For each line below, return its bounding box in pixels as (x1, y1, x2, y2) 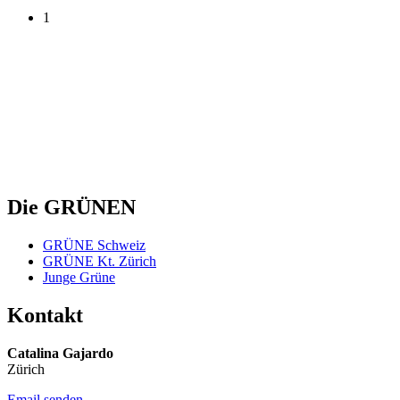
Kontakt (7, 303, 83, 327)
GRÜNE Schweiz (43, 237, 146, 253)
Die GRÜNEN (7, 196, 136, 220)
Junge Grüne (43, 269, 115, 285)
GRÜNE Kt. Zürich (43, 253, 156, 269)
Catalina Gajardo (7, 345, 113, 361)
